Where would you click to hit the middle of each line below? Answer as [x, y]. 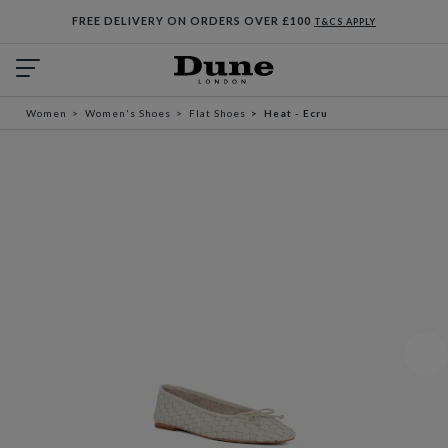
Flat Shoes [217, 113]
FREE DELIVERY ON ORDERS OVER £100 [193, 20]
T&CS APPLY [345, 21]
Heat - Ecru [296, 113]
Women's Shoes [128, 113]
